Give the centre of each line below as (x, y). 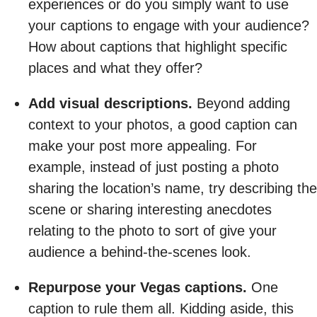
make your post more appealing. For (143, 145)
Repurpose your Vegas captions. (138, 287)
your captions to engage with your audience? (169, 25)
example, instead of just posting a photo (154, 167)
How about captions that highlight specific (158, 46)
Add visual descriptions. (110, 103)
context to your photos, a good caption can (163, 124)
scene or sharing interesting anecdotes (150, 209)
